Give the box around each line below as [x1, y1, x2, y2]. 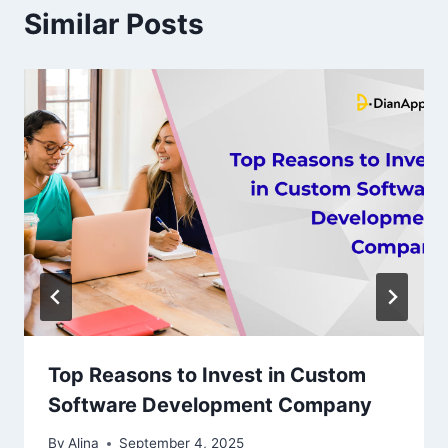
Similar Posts [24, 7, 204, 42]
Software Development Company [48, 392, 372, 417]
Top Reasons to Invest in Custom [48, 362, 366, 387]
